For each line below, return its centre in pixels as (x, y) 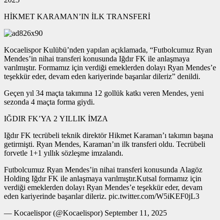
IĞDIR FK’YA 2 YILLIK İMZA (56, 118)
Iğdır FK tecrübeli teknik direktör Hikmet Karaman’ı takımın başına (109, 135)
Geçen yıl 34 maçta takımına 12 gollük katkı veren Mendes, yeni (104, 93)
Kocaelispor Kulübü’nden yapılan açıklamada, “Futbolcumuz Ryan (108, 50)
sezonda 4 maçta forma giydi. (50, 102)
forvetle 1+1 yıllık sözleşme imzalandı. (64, 153)
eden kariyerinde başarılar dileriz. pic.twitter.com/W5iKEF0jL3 (102, 196)
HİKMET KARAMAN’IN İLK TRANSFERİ (77, 16)
